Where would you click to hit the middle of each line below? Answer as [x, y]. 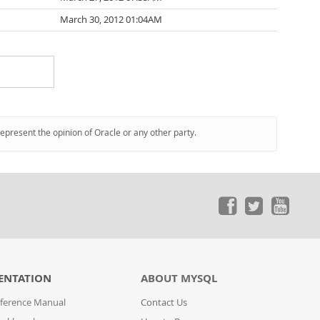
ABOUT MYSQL [179, 278]
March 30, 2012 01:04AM [111, 20]
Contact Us [164, 302]
